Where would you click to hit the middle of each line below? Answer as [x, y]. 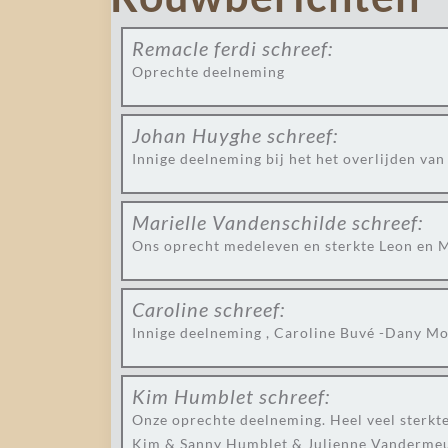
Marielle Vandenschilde [239, 222]
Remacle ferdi [194, 48]
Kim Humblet [193, 396]
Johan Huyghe [197, 135]
